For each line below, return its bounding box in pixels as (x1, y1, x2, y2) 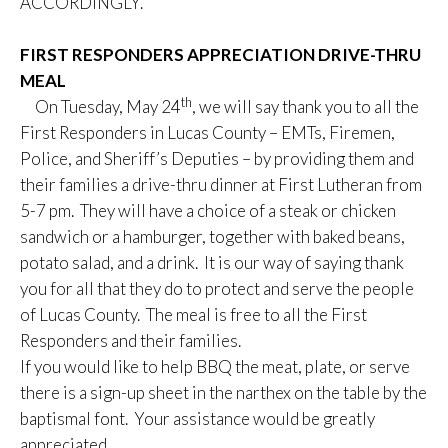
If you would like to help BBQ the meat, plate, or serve (20, 356, 410, 378)
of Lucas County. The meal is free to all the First (20, 304, 367, 326)
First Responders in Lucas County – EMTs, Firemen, (20, 122, 395, 144)
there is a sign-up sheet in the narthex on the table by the (20, 382, 427, 404)
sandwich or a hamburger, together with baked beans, (20, 226, 405, 248)
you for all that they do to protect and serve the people (20, 278, 414, 300)
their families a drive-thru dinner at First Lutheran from (20, 174, 422, 196)
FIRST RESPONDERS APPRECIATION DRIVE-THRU (20, 44, 421, 66)
